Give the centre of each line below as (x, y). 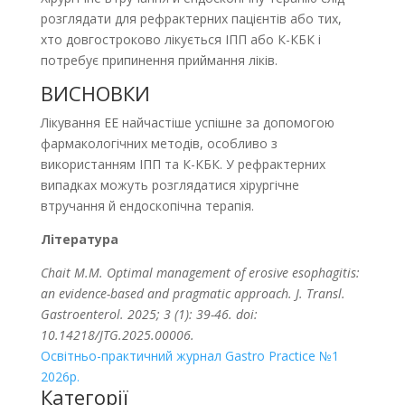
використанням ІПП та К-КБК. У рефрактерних (183, 164)
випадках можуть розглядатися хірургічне (170, 184)
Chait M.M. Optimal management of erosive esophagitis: (200, 272)
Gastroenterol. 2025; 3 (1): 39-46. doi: (149, 314)
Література (79, 239)
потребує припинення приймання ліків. (159, 60)
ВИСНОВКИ (95, 93)
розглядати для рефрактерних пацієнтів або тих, (191, 18)
